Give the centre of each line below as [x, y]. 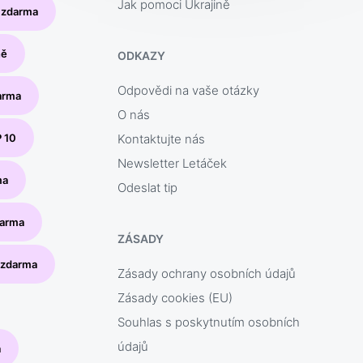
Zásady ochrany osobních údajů [207, 274]
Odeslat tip [148, 188]
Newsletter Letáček [173, 164]
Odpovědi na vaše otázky [189, 91]
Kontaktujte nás [162, 139]
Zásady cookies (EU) [175, 298]
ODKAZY [141, 56]
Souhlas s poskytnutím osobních [209, 322]
